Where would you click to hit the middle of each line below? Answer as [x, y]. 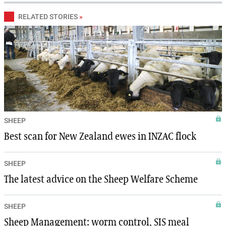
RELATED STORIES [48, 16]
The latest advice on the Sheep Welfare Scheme [101, 179]
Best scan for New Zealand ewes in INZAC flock [100, 136]
